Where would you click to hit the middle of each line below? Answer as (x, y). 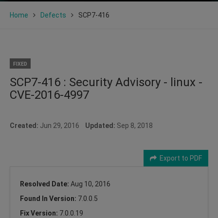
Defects (53, 15)
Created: (24, 125)
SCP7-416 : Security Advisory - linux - (106, 82)
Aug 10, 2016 (91, 184)
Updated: (100, 125)
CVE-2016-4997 (49, 95)
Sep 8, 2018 (134, 125)
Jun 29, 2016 (62, 125)
